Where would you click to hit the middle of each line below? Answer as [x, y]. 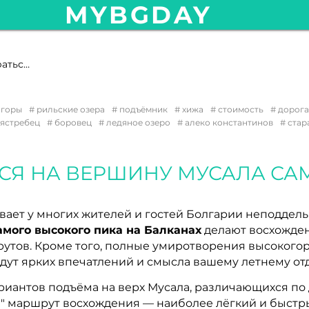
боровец [72, 122]
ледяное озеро [137, 122]
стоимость [240, 109]
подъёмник [142, 109]
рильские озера [70, 109]
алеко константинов [228, 122]
